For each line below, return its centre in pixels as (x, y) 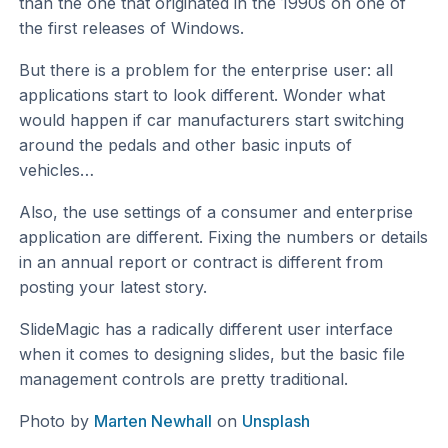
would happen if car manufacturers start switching (212, 120)
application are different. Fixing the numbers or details (224, 237)
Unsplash (276, 420)
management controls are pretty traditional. (184, 378)
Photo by (57, 420)
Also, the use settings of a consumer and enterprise (216, 212)
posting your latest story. (113, 287)
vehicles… (57, 170)
